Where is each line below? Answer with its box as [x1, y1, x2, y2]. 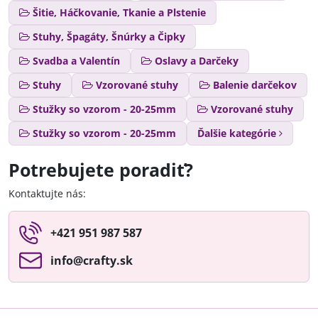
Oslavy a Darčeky [155, 53, 238, 67]
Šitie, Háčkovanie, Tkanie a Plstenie [33, 5, 206, 19]
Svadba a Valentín [33, 53, 120, 67]
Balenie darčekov [213, 77, 297, 92]
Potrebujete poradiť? [9, 158, 193, 182]
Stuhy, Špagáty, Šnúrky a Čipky [33, 29, 185, 43]
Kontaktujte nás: [9, 186, 86, 200]
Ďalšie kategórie [197, 126, 276, 140]
